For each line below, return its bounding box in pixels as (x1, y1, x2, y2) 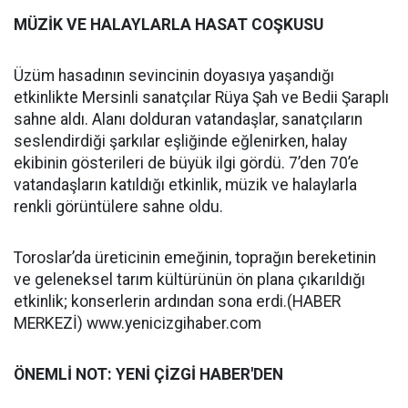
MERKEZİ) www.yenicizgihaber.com (14, 313, 261, 332)
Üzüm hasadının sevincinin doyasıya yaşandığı (14, 66, 334, 85)
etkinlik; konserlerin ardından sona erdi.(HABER (14, 291, 341, 311)
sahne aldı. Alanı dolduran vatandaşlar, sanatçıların (14, 109, 362, 128)
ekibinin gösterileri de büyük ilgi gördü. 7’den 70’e (14, 153, 359, 172)
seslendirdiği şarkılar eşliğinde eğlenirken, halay (14, 131, 347, 150)
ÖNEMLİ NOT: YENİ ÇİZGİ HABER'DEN (14, 364, 283, 383)
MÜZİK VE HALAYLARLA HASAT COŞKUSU (14, 15, 323, 34)
